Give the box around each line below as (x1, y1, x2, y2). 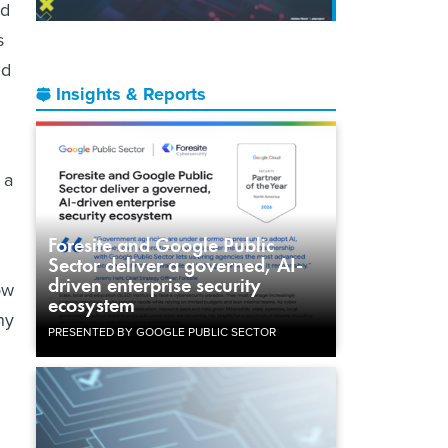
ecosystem (48, 291, 135, 318)
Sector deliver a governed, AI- (48, 251, 303, 278)
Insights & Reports (56, 80, 206, 107)
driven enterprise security (48, 271, 261, 298)
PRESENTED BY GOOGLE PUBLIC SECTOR (48, 322, 276, 341)
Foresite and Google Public (48, 231, 274, 258)
